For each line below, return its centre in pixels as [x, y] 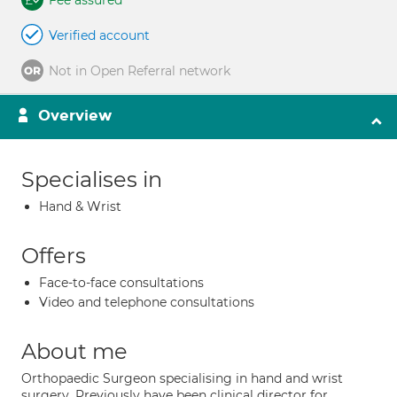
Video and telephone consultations [147, 302]
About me [74, 351]
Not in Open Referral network [140, 71]
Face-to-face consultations [121, 283]
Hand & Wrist [80, 206]
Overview [75, 116]
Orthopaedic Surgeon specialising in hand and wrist [182, 378]
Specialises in [92, 179]
